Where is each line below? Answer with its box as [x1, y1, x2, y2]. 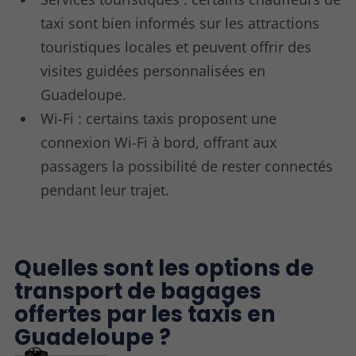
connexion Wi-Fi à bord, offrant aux [41, 132, 277, 152]
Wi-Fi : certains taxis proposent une [41, 108, 277, 128]
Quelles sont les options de [14, 253, 315, 284]
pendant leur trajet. [41, 180, 170, 199]
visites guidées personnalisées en [41, 60, 266, 80]
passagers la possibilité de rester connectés [41, 156, 334, 176]
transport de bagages [14, 277, 262, 308]
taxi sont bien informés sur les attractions [41, 13, 320, 33]
